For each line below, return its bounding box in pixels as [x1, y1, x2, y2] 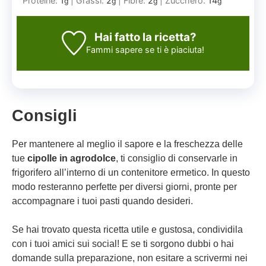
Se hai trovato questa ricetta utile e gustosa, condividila [12, 224, 243, 235]
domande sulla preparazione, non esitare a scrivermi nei [12, 252, 248, 263]
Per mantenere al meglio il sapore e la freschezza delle [12, 138, 243, 149]
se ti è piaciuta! [142, 44, 205, 55]
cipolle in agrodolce [27, 153, 116, 163]
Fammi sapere [86, 44, 143, 55]
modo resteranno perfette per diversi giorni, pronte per [12, 181, 237, 192]
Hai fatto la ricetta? [94, 30, 197, 44]
